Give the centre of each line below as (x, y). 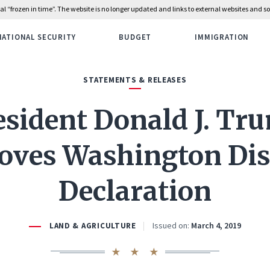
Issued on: (171, 225)
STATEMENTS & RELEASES (135, 80)
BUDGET (135, 37)
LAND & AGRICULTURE (93, 226)
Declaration (135, 191)
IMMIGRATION (222, 37)
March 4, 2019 (216, 225)
